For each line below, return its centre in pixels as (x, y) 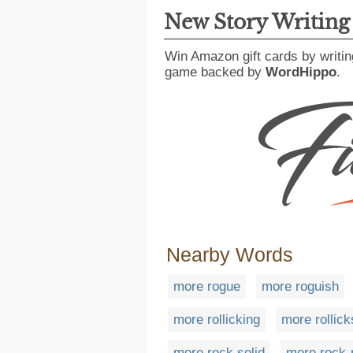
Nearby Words (230, 255)
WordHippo (301, 72)
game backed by (215, 72)
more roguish (300, 287)
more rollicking (217, 320)
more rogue (207, 287)
